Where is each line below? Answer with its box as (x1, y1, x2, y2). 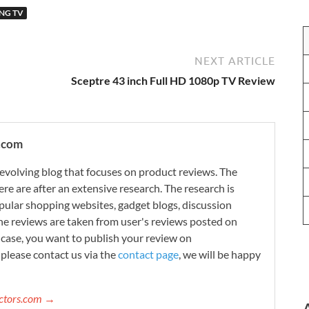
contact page (118, 247, 179, 261)
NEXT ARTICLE (195, 54, 275, 67)
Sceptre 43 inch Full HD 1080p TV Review (71, 73, 275, 87)
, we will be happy (179, 247, 261, 261)
